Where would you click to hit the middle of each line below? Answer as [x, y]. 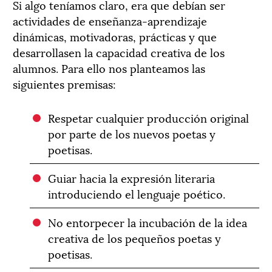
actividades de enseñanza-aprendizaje [110, 20]
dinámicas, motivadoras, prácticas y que [115, 36]
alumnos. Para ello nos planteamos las [109, 67]
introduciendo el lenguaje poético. [137, 193]
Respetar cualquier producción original [149, 117]
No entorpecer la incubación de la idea [148, 222]
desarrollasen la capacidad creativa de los [119, 52]
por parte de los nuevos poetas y [132, 133]
